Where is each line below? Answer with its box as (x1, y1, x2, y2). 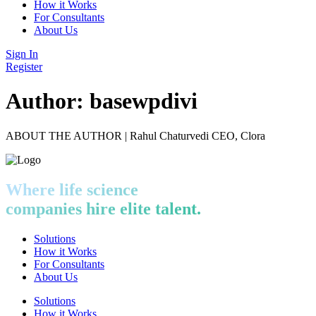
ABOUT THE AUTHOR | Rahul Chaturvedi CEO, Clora (6, 129, 265, 142)
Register (6, 61, 42, 73)
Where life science (6, 180, 138, 199)
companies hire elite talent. (6, 199, 201, 218)
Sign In (6, 48, 38, 60)
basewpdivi (90, 88, 197, 114)
